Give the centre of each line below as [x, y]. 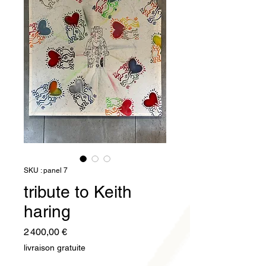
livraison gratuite [55, 248]
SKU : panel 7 [46, 171]
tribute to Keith [78, 192]
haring [47, 212]
